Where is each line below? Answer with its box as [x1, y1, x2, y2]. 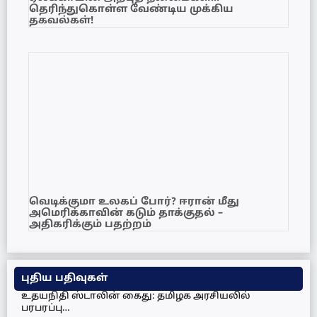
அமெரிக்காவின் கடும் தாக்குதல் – [29, 207, 223, 219]
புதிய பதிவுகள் [21, 272, 108, 284]
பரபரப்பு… [21, 302, 70, 314]
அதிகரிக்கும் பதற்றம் [29, 218, 151, 231]
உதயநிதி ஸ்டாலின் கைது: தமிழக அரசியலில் [21, 290, 250, 302]
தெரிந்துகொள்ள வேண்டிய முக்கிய [29, 3, 234, 16]
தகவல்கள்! [29, 14, 93, 27]
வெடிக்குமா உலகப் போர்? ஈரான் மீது [29, 195, 239, 208]
